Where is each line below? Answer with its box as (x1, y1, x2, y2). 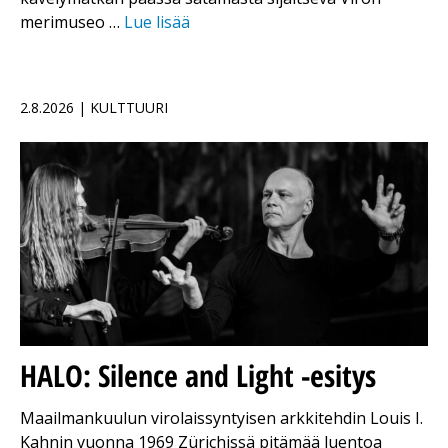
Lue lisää (124, 11, 190, 34)
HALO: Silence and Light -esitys (20, 355, 376, 397)
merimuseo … (20, 11, 124, 34)
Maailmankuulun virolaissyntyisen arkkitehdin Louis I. (20, 407, 423, 430)
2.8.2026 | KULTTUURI (20, 98, 168, 118)
